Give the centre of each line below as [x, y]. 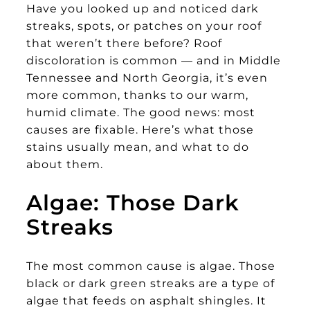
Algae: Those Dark [133, 203]
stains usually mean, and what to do [138, 147]
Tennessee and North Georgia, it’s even [147, 78]
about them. [65, 164]
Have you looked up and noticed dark [143, 9]
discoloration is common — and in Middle [154, 61]
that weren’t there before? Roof [124, 43]
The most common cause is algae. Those [151, 266]
